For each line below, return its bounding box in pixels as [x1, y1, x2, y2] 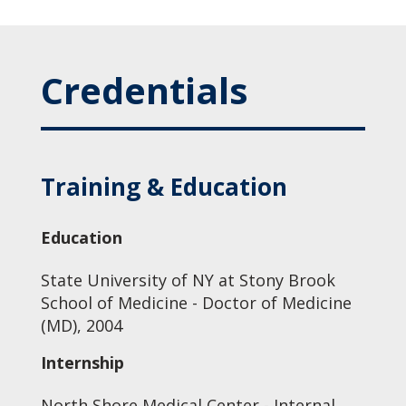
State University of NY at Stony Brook [40, 269, 335, 291]
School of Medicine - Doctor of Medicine [40, 292, 352, 314]
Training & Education [40, 170, 287, 203]
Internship [40, 352, 124, 373]
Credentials [40, 65, 248, 115]
